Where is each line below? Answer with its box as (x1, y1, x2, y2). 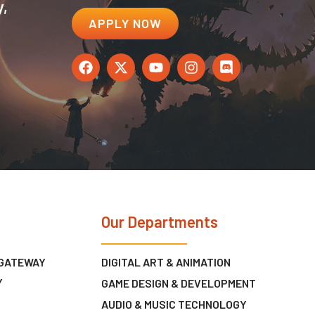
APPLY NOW (89, 15, 162, 32)
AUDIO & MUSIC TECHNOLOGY (101, 297, 247, 311)
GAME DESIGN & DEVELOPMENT (101, 276, 257, 290)
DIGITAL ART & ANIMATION (101, 255, 231, 269)
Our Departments (101, 212, 219, 231)
